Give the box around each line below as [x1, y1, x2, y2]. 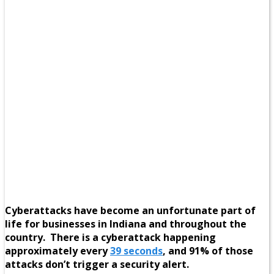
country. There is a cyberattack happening [5, 230, 216, 244]
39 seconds [110, 243, 163, 257]
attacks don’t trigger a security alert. [5, 257, 189, 271]
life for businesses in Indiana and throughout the [5, 217, 246, 231]
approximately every [5, 243, 110, 257]
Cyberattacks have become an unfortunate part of [5, 203, 256, 217]
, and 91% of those [163, 243, 253, 257]
